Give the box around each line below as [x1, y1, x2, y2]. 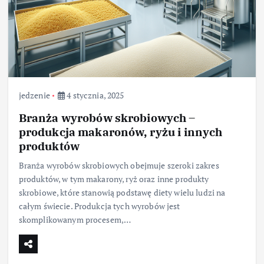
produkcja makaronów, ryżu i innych [18, 124, 223, 139]
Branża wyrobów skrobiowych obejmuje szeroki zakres [18, 159, 219, 171]
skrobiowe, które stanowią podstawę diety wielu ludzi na [18, 186, 226, 198]
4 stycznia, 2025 [65, 90, 124, 101]
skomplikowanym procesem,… [18, 213, 131, 225]
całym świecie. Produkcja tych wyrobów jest [18, 200, 180, 212]
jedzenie [18, 90, 50, 101]
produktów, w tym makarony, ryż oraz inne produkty [18, 173, 209, 184]
